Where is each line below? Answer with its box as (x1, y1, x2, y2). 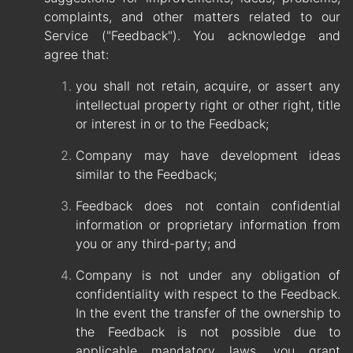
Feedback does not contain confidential (76, 198, 340, 214)
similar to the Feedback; (76, 166, 217, 183)
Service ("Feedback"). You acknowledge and (44, 28, 340, 44)
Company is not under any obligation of (76, 267, 340, 284)
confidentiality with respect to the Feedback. (76, 286, 340, 303)
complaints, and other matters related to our (44, 9, 340, 25)
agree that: (44, 46, 109, 63)
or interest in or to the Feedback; (76, 116, 269, 132)
